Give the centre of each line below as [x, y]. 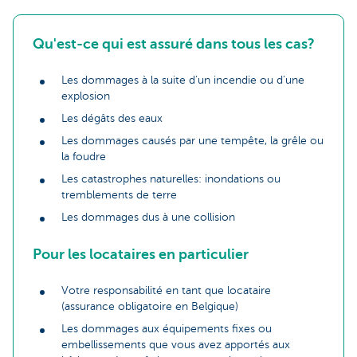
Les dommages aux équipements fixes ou [167, 329]
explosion [86, 96]
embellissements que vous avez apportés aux [176, 345]
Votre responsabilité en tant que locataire [166, 291]
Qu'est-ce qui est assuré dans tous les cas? [174, 44]
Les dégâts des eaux [112, 119]
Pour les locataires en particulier [141, 255]
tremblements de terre [119, 195]
